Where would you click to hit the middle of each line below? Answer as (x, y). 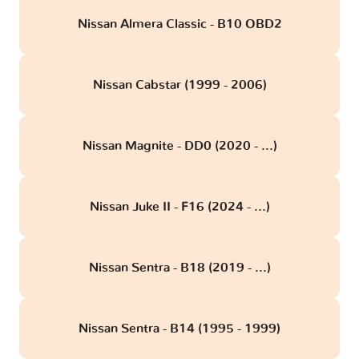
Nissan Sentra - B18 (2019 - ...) (179, 268)
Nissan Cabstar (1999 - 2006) (179, 85)
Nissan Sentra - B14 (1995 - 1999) (179, 329)
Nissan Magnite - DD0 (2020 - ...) (179, 146)
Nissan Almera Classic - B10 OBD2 (179, 24)
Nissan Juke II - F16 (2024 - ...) (179, 207)
